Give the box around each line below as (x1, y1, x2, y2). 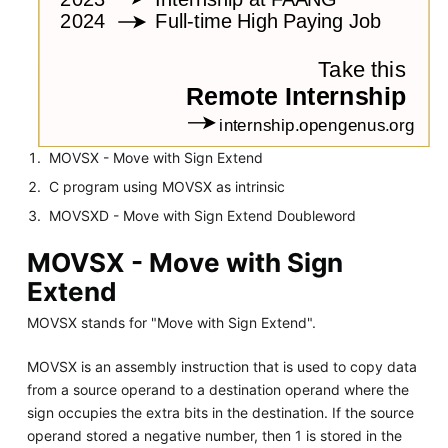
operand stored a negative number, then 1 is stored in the (26, 426, 402, 444)
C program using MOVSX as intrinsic (49, 177, 286, 195)
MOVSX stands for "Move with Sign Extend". (26, 313, 316, 331)
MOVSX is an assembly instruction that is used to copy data (26, 357, 417, 375)
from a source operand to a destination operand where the (26, 380, 409, 398)
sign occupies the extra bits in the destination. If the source (26, 403, 414, 421)
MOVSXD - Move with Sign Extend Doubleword (49, 206, 357, 224)
